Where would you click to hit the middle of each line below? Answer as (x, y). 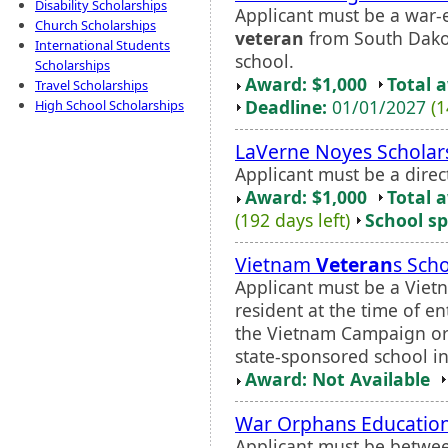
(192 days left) (292, 219)
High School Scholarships (109, 105)
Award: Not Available (337, 378)
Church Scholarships (95, 25)
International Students (102, 45)
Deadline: (286, 106)
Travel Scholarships (91, 85)
